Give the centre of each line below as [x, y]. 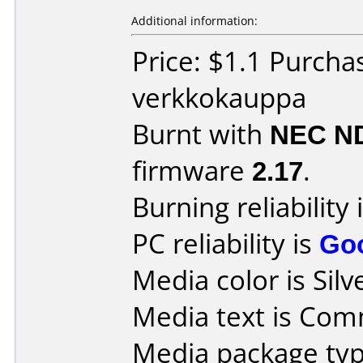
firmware [192, 171]
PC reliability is [226, 243]
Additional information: [194, 21]
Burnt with [201, 134]
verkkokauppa [219, 98]
